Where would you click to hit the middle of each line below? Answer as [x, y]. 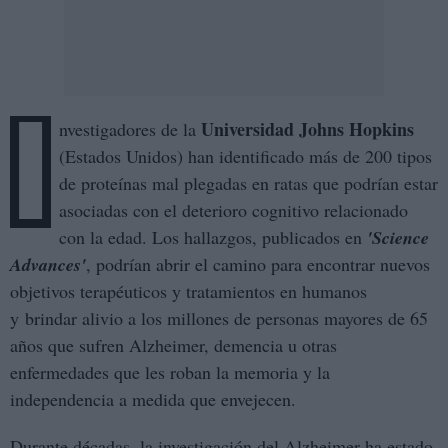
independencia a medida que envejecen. [153, 399]
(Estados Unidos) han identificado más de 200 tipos [245, 156]
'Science [398, 238]
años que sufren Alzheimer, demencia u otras [173, 345]
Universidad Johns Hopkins [305, 129]
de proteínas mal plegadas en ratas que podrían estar [248, 183]
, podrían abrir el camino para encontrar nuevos [258, 264]
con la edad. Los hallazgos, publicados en [213, 237]
